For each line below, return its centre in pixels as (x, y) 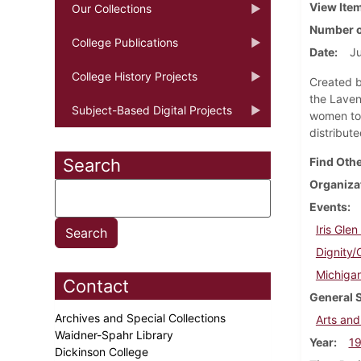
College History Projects (135, 76)
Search (92, 165)
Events (328, 206)
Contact (96, 286)
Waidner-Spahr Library (116, 334)
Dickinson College (103, 351)
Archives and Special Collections (142, 317)
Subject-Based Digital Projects (152, 110)
